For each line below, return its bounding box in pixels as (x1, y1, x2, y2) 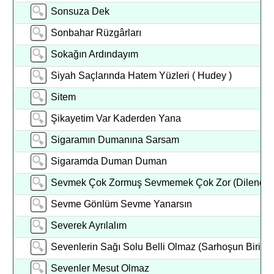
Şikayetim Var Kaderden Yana (51, 113, 194, 124)
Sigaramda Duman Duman (51, 156, 168, 166)
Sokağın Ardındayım (51, 49, 139, 59)
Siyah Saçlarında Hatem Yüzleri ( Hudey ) (51, 70, 232, 81)
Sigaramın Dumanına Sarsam (51, 135, 180, 145)
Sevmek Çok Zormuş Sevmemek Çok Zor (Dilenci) (51, 177, 270, 188)
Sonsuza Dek (51, 6, 117, 17)
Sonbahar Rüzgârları (51, 28, 142, 38)
